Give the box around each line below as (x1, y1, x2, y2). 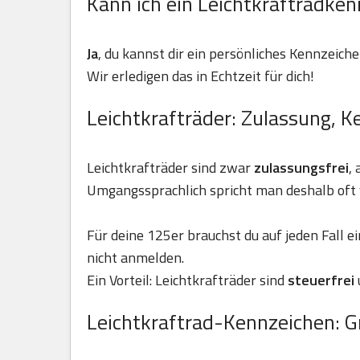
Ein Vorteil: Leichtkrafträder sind (87, 269, 288, 291)
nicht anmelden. (87, 247, 184, 268)
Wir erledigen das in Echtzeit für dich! (87, 65, 314, 87)
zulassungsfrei (254, 157, 349, 178)
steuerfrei (288, 269, 358, 291)
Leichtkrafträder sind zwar (87, 157, 254, 178)
